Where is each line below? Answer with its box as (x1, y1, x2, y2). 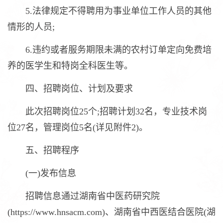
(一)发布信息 (7, 168, 76, 178)
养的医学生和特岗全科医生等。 (7, 61, 133, 71)
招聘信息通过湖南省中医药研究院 (7, 191, 160, 201)
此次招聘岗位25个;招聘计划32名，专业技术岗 (7, 107, 207, 116)
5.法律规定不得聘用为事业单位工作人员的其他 (7, 6, 212, 16)
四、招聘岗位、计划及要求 (7, 84, 133, 94)
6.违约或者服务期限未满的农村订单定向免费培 (7, 45, 212, 55)
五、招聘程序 (7, 145, 79, 155)
